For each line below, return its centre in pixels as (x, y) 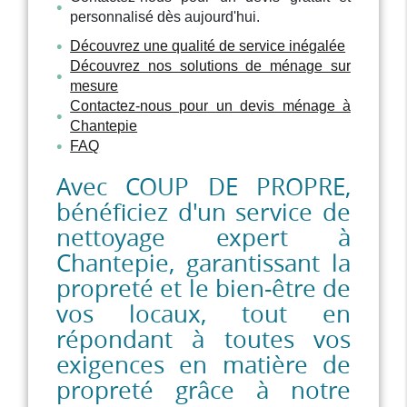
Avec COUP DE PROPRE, (203, 187)
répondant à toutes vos (203, 340)
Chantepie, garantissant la (203, 263)
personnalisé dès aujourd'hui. (165, 17)
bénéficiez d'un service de (203, 213)
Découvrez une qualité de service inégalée (208, 46)
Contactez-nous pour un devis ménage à (210, 106)
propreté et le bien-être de (203, 289)
